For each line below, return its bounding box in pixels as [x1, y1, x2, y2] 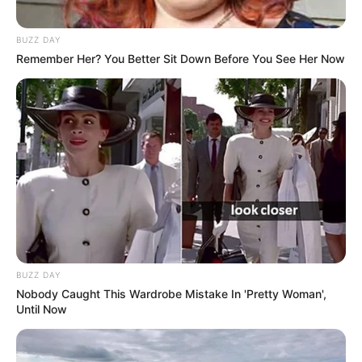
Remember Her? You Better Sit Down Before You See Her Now [16, 51, 345, 65]
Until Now [16, 302, 67, 317]
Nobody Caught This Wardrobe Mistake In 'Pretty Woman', [16, 287, 326, 301]
